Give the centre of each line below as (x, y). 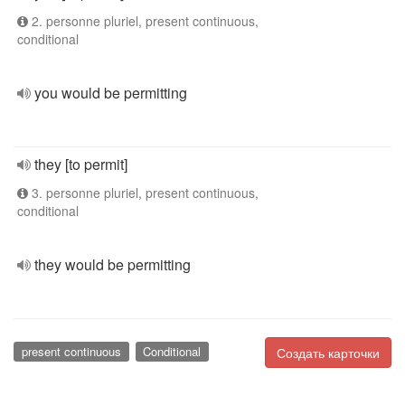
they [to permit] (81, 164)
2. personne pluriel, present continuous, (143, 21)
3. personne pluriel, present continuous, (143, 193)
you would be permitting (111, 93)
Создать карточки (328, 353)
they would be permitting (113, 264)
